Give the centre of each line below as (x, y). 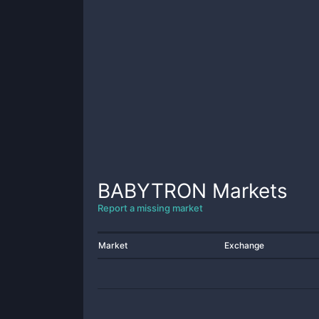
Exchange (244, 245)
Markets (247, 191)
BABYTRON (152, 191)
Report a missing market (150, 208)
